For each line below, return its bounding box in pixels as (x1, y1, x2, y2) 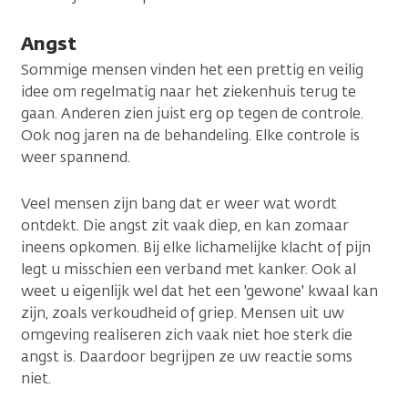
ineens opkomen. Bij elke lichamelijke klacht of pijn (21, 237, 371, 257)
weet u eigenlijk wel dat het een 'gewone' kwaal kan (21, 280, 378, 301)
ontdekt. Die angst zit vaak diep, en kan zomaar (21, 215, 349, 235)
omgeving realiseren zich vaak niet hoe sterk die (21, 324, 352, 344)
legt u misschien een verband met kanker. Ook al (21, 259, 356, 279)
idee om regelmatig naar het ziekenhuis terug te (21, 81, 356, 101)
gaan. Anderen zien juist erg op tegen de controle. (21, 103, 363, 123)
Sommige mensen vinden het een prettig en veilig (21, 59, 363, 79)
